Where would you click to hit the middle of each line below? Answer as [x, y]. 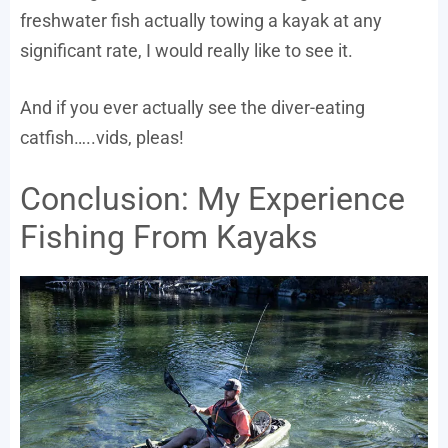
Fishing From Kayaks [169, 237]
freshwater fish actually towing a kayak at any [201, 21]
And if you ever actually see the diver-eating [192, 108]
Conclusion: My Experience [212, 199]
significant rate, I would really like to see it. [186, 51]
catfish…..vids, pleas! [102, 138]
